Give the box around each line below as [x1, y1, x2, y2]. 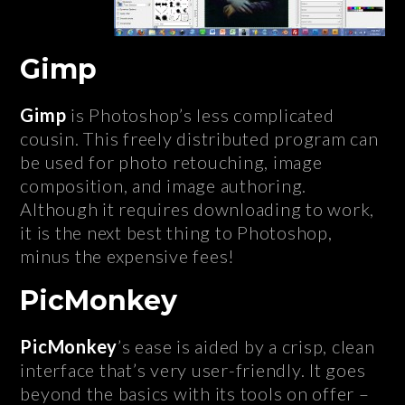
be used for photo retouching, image [20, 151, 323, 174]
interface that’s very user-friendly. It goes [20, 359, 366, 381]
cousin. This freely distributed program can [20, 127, 379, 150]
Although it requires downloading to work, [20, 198, 375, 221]
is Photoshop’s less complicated [71, 104, 334, 127]
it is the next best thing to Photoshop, [20, 221, 333, 244]
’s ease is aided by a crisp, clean [118, 335, 375, 358]
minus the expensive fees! [20, 245, 236, 268]
